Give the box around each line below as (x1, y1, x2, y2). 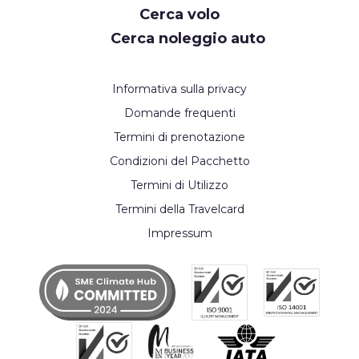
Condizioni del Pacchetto (109, 154, 250, 169)
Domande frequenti (123, 106, 236, 121)
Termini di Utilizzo (131, 178, 228, 193)
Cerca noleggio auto (110, 30, 265, 48)
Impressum (147, 226, 212, 241)
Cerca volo (139, 6, 220, 24)
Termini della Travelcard (115, 202, 244, 217)
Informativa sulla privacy (112, 82, 247, 97)
